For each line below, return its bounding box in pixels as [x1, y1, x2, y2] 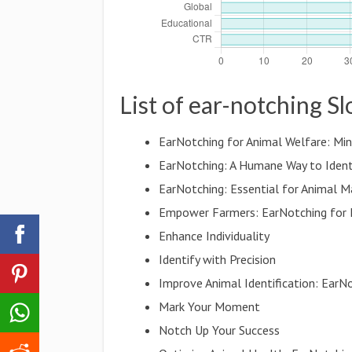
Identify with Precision [159, 251, 277, 267]
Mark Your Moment [159, 299, 261, 314]
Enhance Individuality [159, 228, 270, 244]
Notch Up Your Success [159, 322, 280, 338]
